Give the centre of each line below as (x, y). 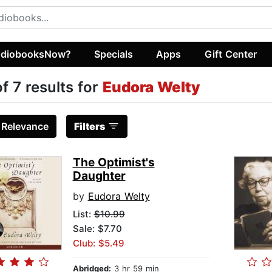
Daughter (99, 176)
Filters (89, 127)
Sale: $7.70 (97, 229)
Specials (114, 54)
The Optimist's (114, 163)
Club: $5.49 (98, 243)
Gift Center (230, 54)
